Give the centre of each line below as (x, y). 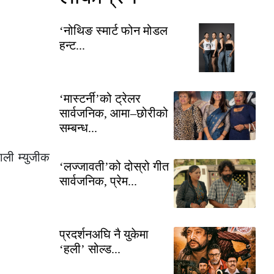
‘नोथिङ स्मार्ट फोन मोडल (113, 30)
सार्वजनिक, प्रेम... (98, 181)
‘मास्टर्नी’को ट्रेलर (100, 98)
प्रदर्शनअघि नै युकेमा (104, 234)
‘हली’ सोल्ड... (90, 249)
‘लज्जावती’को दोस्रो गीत (114, 166)
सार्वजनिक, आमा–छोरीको (114, 113)
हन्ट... (72, 45)
